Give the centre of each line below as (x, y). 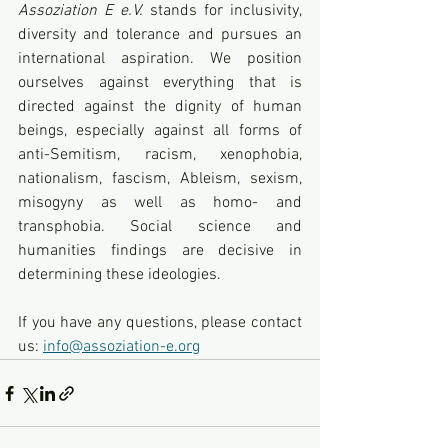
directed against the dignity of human (160, 107)
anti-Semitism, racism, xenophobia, (160, 155)
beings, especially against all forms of (160, 131)
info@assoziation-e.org (121, 347)
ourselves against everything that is (160, 83)
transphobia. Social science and (160, 227)
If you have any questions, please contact (160, 323)
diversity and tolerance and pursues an (160, 35)
